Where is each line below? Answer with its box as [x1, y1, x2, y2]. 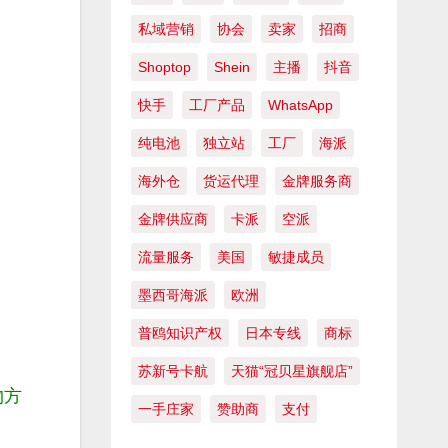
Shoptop [137, 59, 191, 76]
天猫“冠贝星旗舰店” [230, 363, 353, 380]
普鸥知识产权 [137, 325, 222, 342]
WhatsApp [267, 97, 333, 114]
